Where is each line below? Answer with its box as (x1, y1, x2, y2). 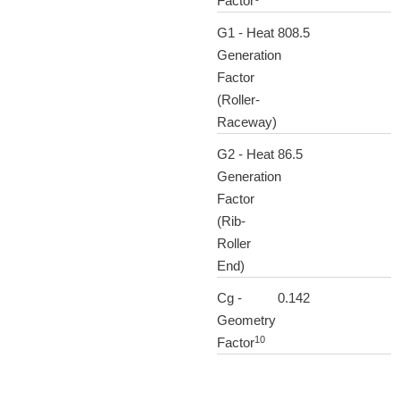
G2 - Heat (216, 146, 274, 162)
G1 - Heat (216, 25, 274, 41)
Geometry (216, 312, 276, 329)
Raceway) (216, 114, 277, 130)
